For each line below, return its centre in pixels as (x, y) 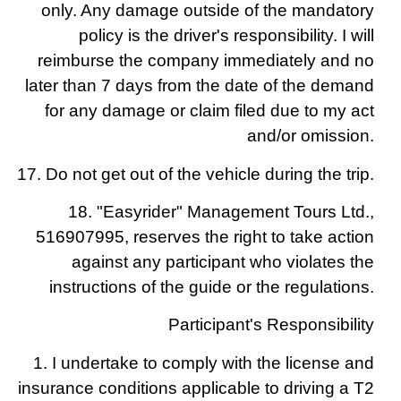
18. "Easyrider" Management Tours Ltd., (221, 211)
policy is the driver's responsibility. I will (226, 36)
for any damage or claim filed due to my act (209, 111)
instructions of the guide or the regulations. (212, 286)
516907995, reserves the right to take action (205, 236)
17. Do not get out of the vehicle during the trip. (196, 174)
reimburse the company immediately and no (206, 61)
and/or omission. (311, 136)
